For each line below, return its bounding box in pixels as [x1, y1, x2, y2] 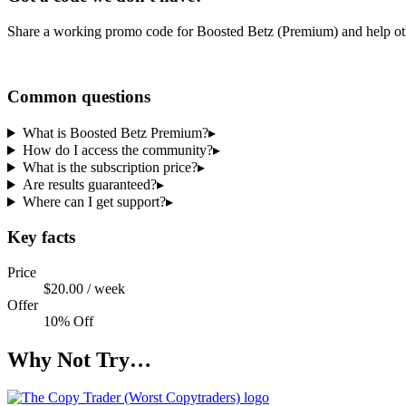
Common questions [7, 87, 150, 107]
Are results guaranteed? [22, 177, 157, 193]
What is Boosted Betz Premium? [22, 125, 208, 141]
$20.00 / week [43, 280, 125, 296]
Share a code [7, 53, 81, 70]
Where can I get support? [22, 194, 166, 210]
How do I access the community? [22, 142, 213, 159]
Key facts [7, 227, 75, 246]
